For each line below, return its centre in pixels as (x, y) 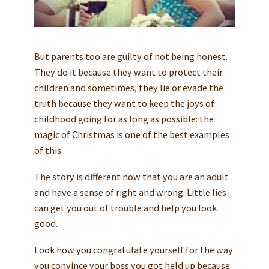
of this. (48, 150)
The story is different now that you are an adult (131, 177)
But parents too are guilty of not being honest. (131, 57)
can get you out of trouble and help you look (125, 208)
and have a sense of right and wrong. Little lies (130, 192)
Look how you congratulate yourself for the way (133, 250)
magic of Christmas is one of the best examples (131, 135)
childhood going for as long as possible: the (124, 119)
